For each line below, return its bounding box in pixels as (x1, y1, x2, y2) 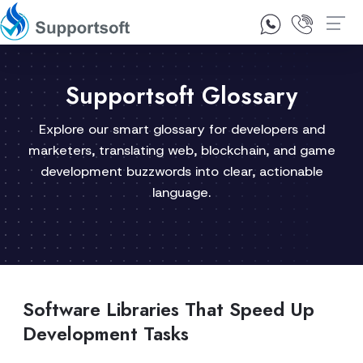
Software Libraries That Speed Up (23, 296, 314, 323)
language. (152, 184, 211, 201)
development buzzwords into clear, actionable (40, 163, 323, 180)
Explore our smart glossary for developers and (38, 121, 325, 138)
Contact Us (176, 19, 243, 35)
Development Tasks (23, 320, 189, 348)
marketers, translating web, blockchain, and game (28, 142, 335, 159)
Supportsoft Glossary (66, 79, 297, 113)
